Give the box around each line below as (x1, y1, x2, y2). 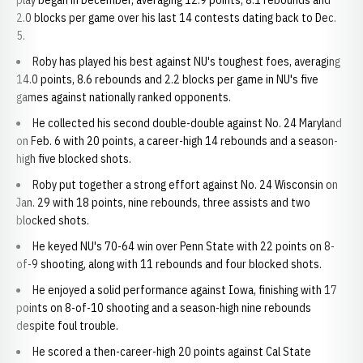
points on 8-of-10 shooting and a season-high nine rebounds (16, 301, 311, 315)
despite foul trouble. (16, 318, 118, 333)
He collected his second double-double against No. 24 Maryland (32, 116, 342, 130)
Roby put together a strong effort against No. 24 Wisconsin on (32, 177, 338, 192)
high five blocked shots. (16, 152, 134, 166)
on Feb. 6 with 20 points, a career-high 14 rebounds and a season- (16, 134, 338, 148)
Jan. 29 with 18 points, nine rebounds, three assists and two (16, 195, 310, 210)
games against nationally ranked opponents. (16, 90, 233, 105)
